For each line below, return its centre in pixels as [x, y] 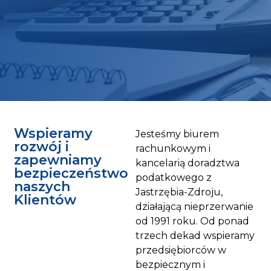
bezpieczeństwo [71, 174]
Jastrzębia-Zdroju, [179, 192]
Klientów [45, 200]
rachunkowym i [173, 149]
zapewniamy [58, 160]
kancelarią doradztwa [188, 163]
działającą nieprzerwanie [194, 207]
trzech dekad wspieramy [195, 236]
